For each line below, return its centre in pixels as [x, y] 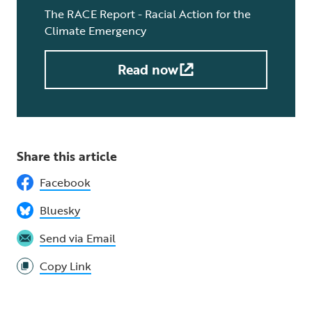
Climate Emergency [95, 31]
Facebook [65, 183]
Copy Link [65, 266]
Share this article [67, 156]
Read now [148, 70]
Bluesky [60, 211]
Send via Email [78, 239]
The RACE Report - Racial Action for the [148, 14]
